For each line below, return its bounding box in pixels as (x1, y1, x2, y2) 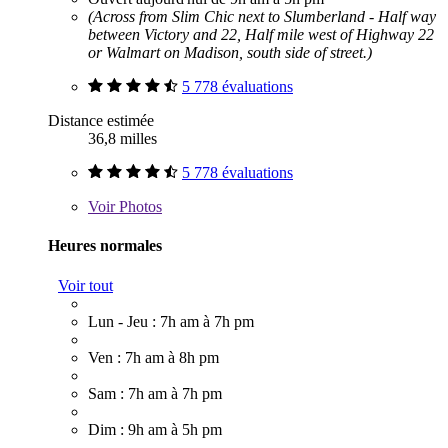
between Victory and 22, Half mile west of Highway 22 (88, 26, 434, 44)
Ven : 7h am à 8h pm (88, 348, 219, 366)
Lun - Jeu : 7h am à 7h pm (88, 312, 254, 330)
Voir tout (58, 276, 113, 294)
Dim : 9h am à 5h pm (88, 420, 222, 438)
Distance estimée (48, 112, 154, 130)
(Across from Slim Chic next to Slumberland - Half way (88, 8, 436, 26)
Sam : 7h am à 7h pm (88, 384, 222, 402)
